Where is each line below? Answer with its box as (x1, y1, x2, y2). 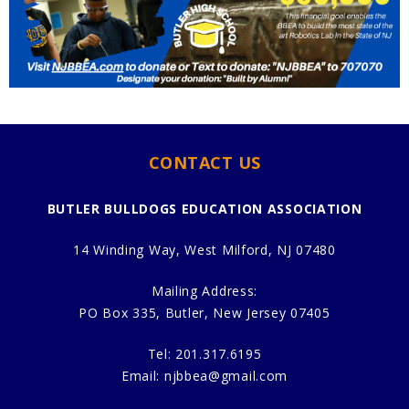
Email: (121, 366, 164, 384)
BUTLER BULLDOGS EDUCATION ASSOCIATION (47, 199, 362, 217)
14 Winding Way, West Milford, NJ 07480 (73, 240, 336, 258)
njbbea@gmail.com (163, 366, 288, 384)
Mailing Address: (151, 281, 258, 299)
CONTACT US (148, 151, 261, 173)
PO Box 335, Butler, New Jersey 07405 (79, 303, 330, 321)
